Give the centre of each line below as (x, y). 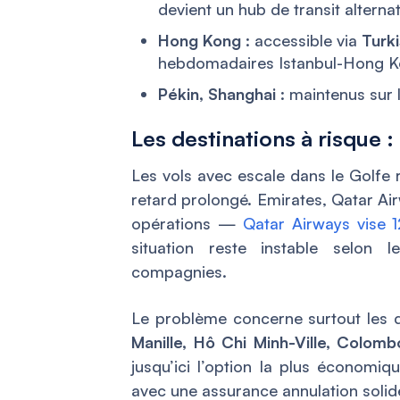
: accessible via (301, 41)
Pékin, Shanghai (217, 94)
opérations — (187, 224)
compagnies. (179, 272)
